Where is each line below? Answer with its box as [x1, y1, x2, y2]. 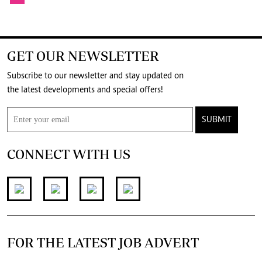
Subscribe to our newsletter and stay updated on [7, 71, 184, 81]
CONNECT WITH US [7, 146, 130, 162]
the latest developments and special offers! [140, 85, 163, 95]
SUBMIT [202, 115, 232, 125]
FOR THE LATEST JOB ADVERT [7, 234, 199, 250]
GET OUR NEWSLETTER [7, 47, 159, 64]
